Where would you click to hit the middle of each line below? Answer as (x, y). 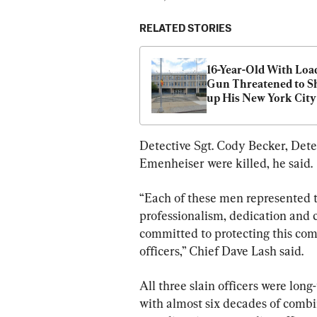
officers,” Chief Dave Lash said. (221, 250)
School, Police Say (252, 112)
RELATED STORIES (185, 28)
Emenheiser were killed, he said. (226, 163)
